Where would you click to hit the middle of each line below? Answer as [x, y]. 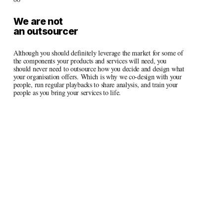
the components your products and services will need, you [90, 61]
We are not [39, 22]
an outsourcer [46, 31]
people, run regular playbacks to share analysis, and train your [96, 85]
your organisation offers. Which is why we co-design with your [97, 77]
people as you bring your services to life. [67, 93]
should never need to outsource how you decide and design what [99, 69]
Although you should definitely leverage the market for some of [98, 53]
